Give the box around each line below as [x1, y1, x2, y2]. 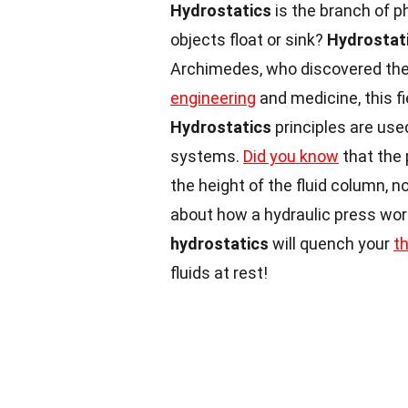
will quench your [269, 234, 393, 253]
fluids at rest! [170, 263, 268, 282]
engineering [170, 88, 256, 107]
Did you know [243, 147, 339, 166]
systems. [170, 147, 243, 166]
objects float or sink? [170, 30, 327, 49]
